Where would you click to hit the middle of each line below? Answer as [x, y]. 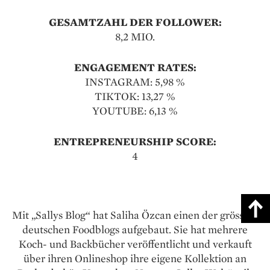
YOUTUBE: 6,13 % [135, 110]
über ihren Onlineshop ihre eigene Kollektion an [135, 258]
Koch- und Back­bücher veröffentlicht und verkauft [135, 243]
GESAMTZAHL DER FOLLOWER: [135, 22]
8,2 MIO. [135, 36]
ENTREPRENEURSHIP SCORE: [135, 141]
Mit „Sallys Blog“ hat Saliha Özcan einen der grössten [135, 215]
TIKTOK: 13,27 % [135, 96]
